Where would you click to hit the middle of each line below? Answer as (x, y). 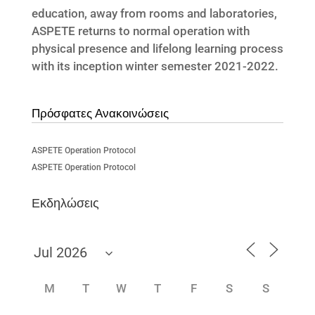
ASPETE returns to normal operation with (140, 31)
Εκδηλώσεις (65, 202)
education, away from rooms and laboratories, (154, 13)
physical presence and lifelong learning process (157, 48)
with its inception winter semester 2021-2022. (155, 66)
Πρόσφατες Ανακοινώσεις (100, 113)
